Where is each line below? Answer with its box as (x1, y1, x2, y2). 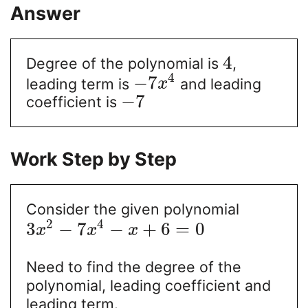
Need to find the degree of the (25, 257, 241, 276)
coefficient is (25, 93, 121, 111)
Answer (10, 1, 80, 24)
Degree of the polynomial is (25, 54, 223, 72)
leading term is (25, 74, 133, 93)
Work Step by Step (10, 147, 177, 170)
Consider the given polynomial (25, 199, 239, 218)
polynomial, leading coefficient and (25, 276, 271, 294)
